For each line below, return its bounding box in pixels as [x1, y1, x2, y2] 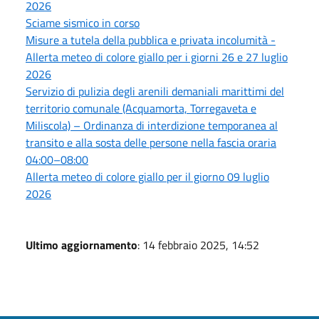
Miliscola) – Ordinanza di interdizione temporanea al [26, 116, 278, 134]
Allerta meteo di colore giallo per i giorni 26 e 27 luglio [26, 48, 288, 66]
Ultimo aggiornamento [26, 236, 137, 253]
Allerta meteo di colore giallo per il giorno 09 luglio [26, 167, 269, 185]
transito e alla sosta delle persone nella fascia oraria [26, 133, 276, 151]
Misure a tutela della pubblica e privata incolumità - [26, 31, 276, 48]
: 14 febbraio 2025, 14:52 [137, 236, 259, 253]
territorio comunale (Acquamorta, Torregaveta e [26, 99, 256, 117]
